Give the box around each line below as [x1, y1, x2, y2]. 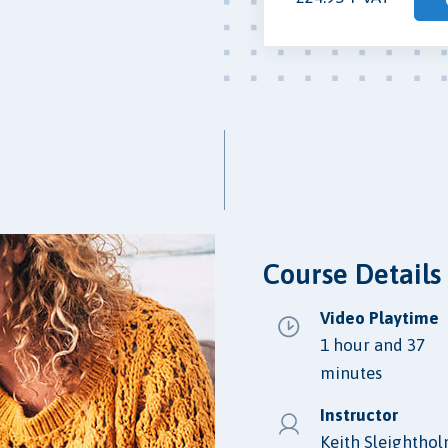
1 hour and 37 [320, 334, 425, 355]
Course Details [263, 257, 441, 290]
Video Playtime [320, 307, 439, 328]
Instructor [320, 404, 398, 425]
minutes [320, 362, 382, 383]
